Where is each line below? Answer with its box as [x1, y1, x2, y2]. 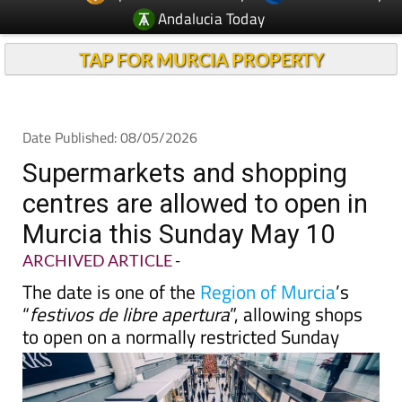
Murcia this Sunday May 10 [22, 219, 335, 249]
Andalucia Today [158, 6, 266, 31]
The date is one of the [22, 277, 200, 306]
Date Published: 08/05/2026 [22, 127, 197, 148]
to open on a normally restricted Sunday [22, 322, 339, 351]
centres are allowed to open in [22, 188, 368, 219]
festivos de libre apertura [30, 300, 230, 328]
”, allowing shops [230, 300, 363, 328]
